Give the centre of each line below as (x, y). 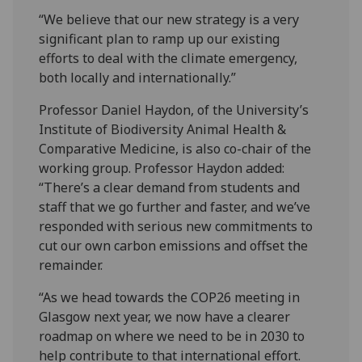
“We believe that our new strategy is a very (169, 19)
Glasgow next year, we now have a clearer (165, 316)
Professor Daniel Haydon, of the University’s (174, 109)
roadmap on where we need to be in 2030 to (172, 336)
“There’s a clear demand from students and (170, 187)
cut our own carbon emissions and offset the (174, 245)
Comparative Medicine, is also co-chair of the (175, 148)
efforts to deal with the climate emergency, (168, 58)
